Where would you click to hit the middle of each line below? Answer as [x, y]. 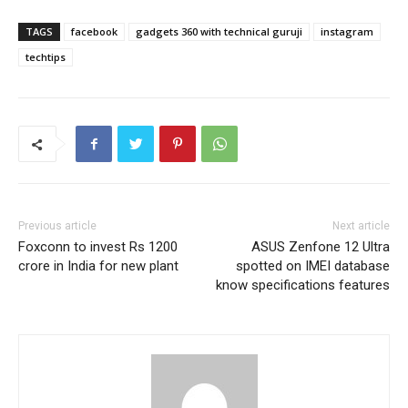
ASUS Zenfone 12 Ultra [320, 247]
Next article [361, 226]
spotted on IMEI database [312, 266]
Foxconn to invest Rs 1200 [98, 247]
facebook [94, 32]
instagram [347, 32]
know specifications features [302, 286]
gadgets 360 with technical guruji [219, 32]
